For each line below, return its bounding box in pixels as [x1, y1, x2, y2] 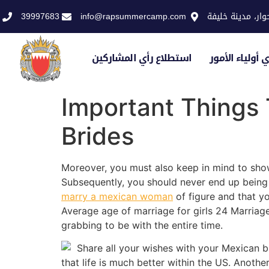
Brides [61, 121, 134, 151]
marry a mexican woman [61, 190, 173, 202]
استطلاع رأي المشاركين [91, 48, 192, 67]
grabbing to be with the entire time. [61, 219, 223, 231]
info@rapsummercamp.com [80, 8, 186, 25]
